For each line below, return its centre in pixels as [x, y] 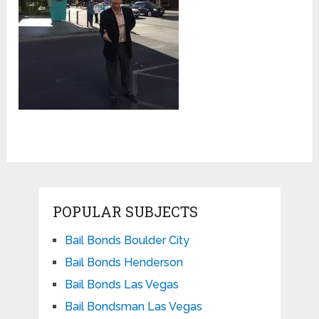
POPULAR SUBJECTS [125, 212]
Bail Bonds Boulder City [127, 241]
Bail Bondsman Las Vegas [133, 307]
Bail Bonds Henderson [124, 263]
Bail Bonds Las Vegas [121, 285]
